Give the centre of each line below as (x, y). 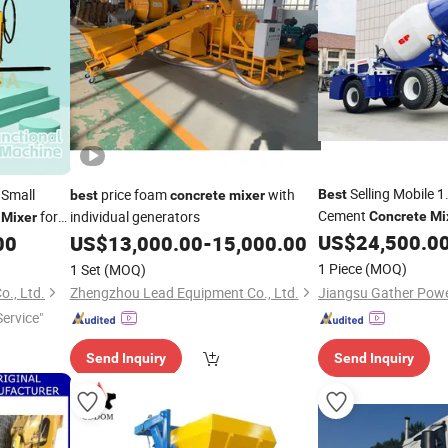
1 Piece (340, 268)
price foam (133, 194)
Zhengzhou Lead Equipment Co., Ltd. (184, 292)
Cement (343, 215)
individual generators (134, 216)
